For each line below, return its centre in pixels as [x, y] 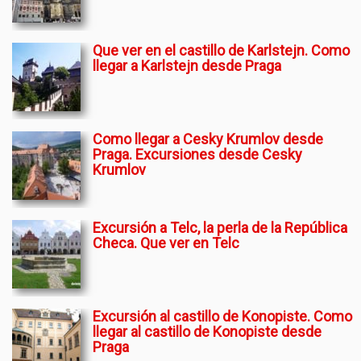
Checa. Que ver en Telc [166, 243]
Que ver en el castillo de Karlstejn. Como [221, 50]
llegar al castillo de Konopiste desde [207, 332]
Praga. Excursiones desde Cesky [197, 154]
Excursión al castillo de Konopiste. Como [222, 316]
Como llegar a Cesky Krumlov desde [208, 139]
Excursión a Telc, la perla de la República [220, 228]
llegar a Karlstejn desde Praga [187, 66]
